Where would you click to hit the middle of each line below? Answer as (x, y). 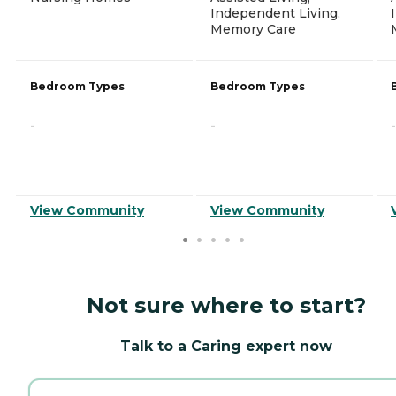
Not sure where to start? (226, 305)
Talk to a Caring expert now (226, 346)
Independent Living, (275, 13)
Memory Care (253, 29)
